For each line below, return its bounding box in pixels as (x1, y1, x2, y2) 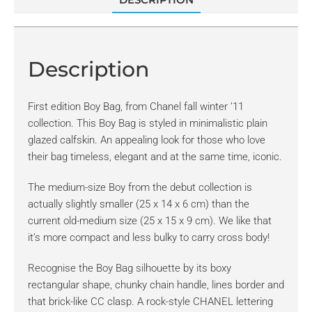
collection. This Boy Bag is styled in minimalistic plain (28, 117, 267, 130)
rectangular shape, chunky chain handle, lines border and (28, 279, 284, 292)
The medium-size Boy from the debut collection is (28, 181, 252, 194)
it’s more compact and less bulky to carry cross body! (28, 231, 270, 244)
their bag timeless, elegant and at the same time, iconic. (28, 150, 282, 164)
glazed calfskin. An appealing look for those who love (28, 134, 265, 147)
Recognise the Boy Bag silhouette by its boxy (28, 262, 231, 275)
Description (28, 56, 149, 83)
